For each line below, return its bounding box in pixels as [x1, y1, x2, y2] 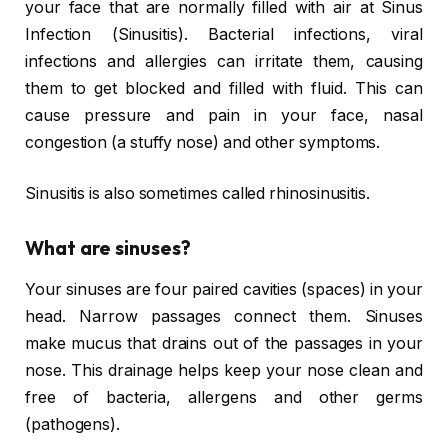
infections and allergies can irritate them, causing [25, 51, 423, 71]
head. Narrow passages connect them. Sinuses [25, 306, 423, 326]
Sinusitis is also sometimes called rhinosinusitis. [25, 184, 371, 204]
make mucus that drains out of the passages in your [25, 333, 423, 353]
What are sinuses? [25, 235, 191, 260]
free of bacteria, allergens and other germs [25, 387, 423, 407]
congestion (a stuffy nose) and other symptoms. [25, 132, 381, 152]
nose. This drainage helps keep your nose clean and [25, 360, 423, 380]
